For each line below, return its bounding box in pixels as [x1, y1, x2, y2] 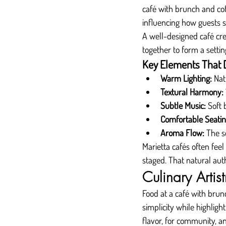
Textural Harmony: [160, 86, 223, 97]
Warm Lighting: [160, 73, 212, 84]
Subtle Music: [160, 100, 206, 111]
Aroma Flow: [160, 127, 204, 138]
